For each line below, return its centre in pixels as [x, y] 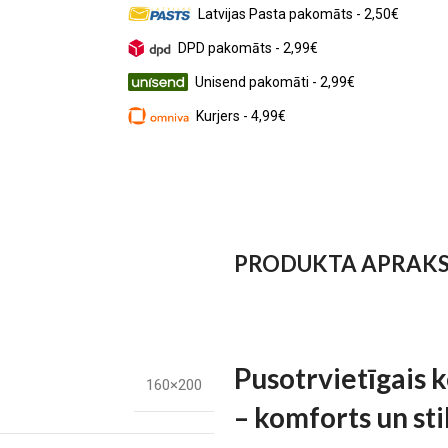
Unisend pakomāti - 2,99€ [274, 81]
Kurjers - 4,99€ [240, 115]
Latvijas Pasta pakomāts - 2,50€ [299, 13]
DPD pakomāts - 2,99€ [248, 47]
